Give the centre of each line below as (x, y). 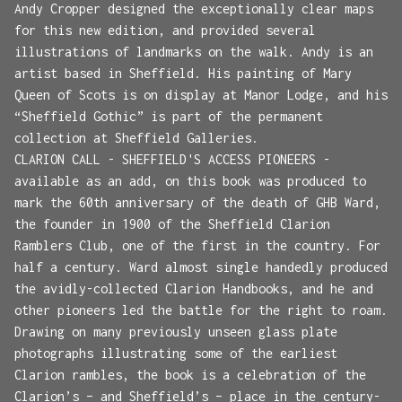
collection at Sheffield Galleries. (136, 137)
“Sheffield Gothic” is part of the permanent (169, 116)
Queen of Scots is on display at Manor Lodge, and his (201, 94)
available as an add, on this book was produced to (190, 180)
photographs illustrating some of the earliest (176, 353)
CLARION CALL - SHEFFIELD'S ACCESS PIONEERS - (172, 159)
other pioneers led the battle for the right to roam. (201, 310)
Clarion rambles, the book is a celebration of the (190, 374)
